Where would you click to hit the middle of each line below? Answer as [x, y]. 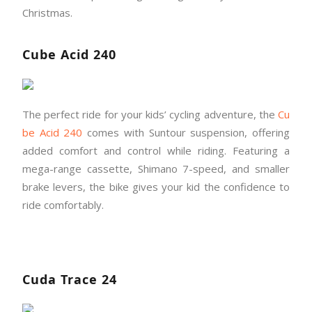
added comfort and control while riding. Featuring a [156, 151]
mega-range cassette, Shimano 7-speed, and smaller [156, 169]
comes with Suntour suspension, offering [186, 133]
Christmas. [49, 13]
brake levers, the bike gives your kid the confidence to [156, 187]
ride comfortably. [63, 205]
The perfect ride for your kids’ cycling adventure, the [150, 115]
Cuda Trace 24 [70, 280]
